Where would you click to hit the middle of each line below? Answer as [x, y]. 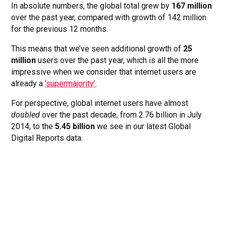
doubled [26, 115]
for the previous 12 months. [61, 29]
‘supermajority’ [70, 83]
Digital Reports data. [47, 138]
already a [28, 83]
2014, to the [33, 126]
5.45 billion [75, 126]
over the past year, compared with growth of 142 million [109, 17]
